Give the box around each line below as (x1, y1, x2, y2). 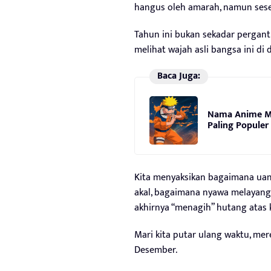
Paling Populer (207, 117, 269, 134)
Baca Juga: (157, 68, 200, 85)
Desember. (134, 242, 177, 259)
